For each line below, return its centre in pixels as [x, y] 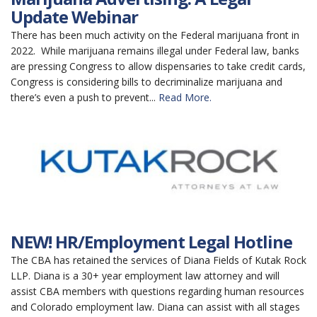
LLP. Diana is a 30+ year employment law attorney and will [145, 276]
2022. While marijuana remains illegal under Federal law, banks [155, 51]
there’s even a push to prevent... [85, 97]
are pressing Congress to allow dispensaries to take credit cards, [158, 66]
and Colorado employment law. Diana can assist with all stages [155, 307]
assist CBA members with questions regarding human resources [157, 291]
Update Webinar [74, 17]
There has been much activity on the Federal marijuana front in [155, 35]
